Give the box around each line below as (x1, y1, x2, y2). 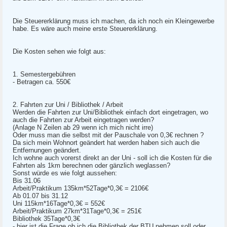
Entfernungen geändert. (13, 146, 81, 154)
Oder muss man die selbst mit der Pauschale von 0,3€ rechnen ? (13, 131, 204, 139)
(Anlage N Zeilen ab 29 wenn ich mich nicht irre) (13, 124, 153, 131)
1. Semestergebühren (13, 70, 75, 78)
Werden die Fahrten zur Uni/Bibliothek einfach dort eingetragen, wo (13, 108, 208, 116)
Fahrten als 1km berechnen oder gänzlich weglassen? (13, 162, 170, 169)
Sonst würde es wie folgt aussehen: (13, 169, 117, 177)
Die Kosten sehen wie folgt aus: (13, 48, 106, 55)
